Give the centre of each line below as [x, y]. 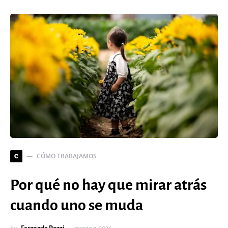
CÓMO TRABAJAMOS [67, 156]
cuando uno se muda [77, 205]
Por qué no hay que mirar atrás [108, 185]
